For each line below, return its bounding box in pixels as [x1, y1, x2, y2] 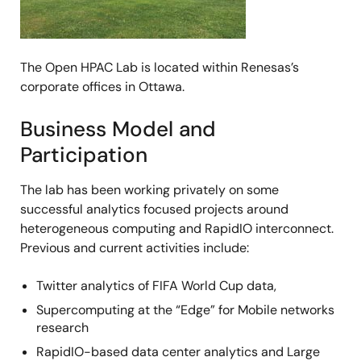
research [36, 319, 89, 337]
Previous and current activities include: [20, 239, 249, 257]
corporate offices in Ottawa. [20, 78, 185, 96]
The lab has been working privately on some [20, 181, 279, 199]
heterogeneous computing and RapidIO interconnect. [20, 220, 334, 238]
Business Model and [20, 115, 216, 143]
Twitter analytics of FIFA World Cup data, [36, 277, 276, 295]
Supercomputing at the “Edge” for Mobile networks [36, 301, 334, 319]
